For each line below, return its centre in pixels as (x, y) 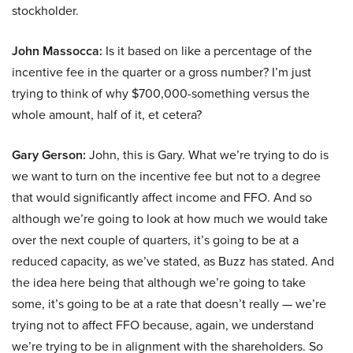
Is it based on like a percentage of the (207, 51)
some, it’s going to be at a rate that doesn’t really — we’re (169, 304)
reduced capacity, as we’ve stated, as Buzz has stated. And (173, 261)
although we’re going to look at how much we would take (170, 219)
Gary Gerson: (49, 155)
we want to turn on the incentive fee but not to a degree (166, 176)
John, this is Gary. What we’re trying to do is (207, 155)
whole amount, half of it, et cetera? (107, 115)
